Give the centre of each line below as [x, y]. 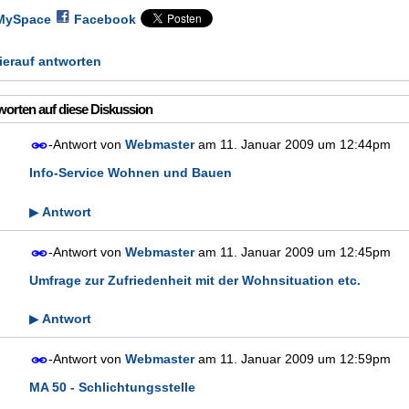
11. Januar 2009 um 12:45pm [305, 252]
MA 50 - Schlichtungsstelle [112, 388]
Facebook [105, 19]
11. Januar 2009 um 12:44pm [305, 144]
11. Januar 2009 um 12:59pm [305, 359]
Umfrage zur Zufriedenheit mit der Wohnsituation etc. [195, 280]
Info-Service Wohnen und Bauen [131, 172]
